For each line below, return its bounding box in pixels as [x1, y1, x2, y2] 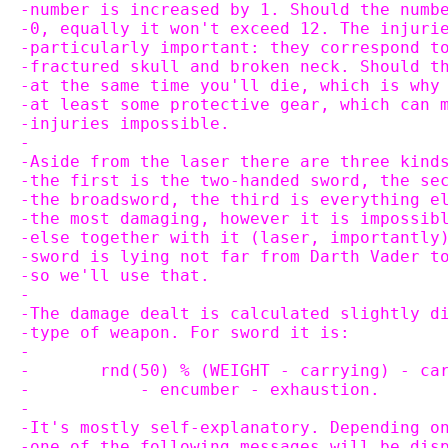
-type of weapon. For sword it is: [20, 323, 350, 342]
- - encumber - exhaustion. [100, 380, 380, 399]
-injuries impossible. [20, 114, 230, 133]
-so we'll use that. [20, 266, 210, 285]
